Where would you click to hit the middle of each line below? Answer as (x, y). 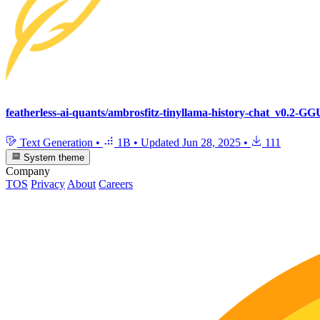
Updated (161, 142)
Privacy (48, 184)
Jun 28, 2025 (211, 142)
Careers (116, 184)
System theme (53, 158)
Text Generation (56, 142)
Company (28, 171)
